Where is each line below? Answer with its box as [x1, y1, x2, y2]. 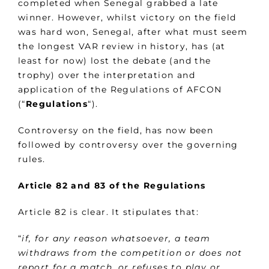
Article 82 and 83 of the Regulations [18, 180, 206, 192]
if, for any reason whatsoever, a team [22, 233, 211, 244]
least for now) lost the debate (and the [18, 55, 211, 67]
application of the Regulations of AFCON [18, 84, 222, 95]
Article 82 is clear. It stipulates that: [18, 207, 199, 218]
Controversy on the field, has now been [18, 125, 214, 136]
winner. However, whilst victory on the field [18, 12, 237, 23]
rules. [18, 154, 46, 165]
